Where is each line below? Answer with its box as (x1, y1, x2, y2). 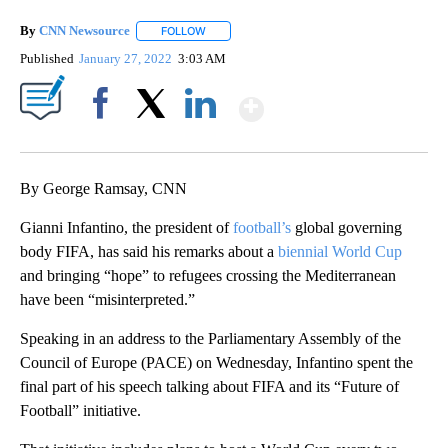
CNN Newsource (39, 23, 130, 39)
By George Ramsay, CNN (20, 180, 187, 198)
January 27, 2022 (79, 51, 176, 67)
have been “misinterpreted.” (20, 291, 195, 309)
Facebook (77, 130, 132, 146)
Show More (262, 82, 421, 119)
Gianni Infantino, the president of (20, 219, 233, 237)
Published (20, 51, 74, 67)
